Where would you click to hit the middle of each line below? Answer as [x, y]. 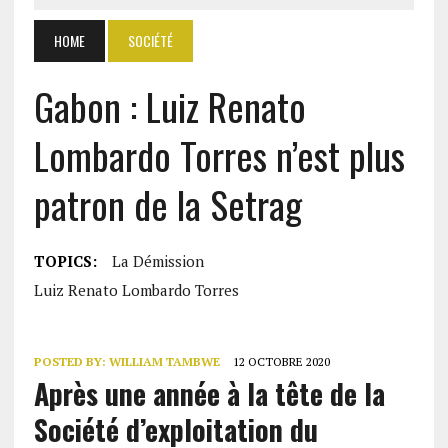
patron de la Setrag [167, 204]
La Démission [157, 261]
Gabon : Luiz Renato [169, 106]
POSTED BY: [71, 361]
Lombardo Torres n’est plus [219, 155]
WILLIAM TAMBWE [164, 361]
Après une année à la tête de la [209, 393]
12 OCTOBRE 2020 [281, 361]
